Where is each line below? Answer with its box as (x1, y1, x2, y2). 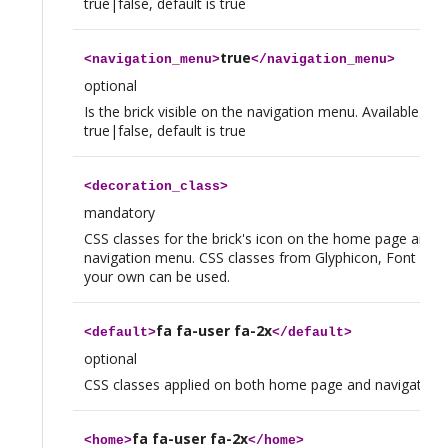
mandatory (83, 202, 155, 222)
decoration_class (91, 178, 220, 194)
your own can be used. (83, 266, 230, 286)
